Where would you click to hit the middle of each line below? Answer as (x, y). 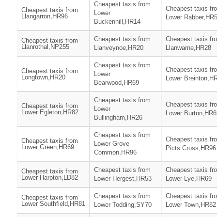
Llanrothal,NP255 (45, 47)
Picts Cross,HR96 (191, 148)
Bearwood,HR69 (116, 83)
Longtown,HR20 (43, 77)
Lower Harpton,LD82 (50, 178)
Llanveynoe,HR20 (119, 48)
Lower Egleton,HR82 (50, 112)
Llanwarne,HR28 (188, 48)
